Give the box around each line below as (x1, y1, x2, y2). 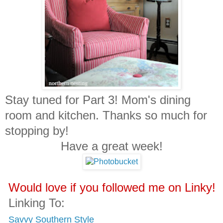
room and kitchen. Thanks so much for (5, 108, 207, 122)
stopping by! (5, 123, 72, 137)
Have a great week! (5, 139, 163, 153)
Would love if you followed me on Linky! (5, 180, 216, 194)
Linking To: (5, 196, 65, 210)
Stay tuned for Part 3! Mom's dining (5, 93, 191, 107)
